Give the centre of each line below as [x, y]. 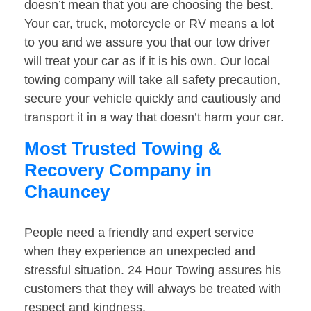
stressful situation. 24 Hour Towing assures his [153, 270]
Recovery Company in [118, 170]
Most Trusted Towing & [123, 149]
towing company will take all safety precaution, [152, 80]
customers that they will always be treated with [153, 289]
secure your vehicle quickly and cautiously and [153, 99]
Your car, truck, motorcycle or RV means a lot [149, 24]
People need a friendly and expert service [139, 233]
